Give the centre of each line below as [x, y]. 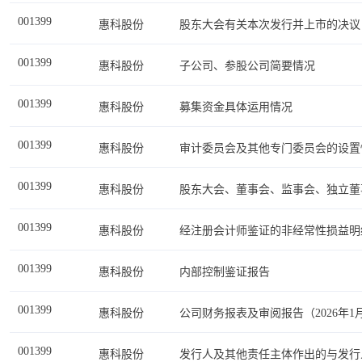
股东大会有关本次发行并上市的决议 [270, 25]
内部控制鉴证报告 [225, 272]
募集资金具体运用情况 [236, 107]
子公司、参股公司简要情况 [247, 66]
